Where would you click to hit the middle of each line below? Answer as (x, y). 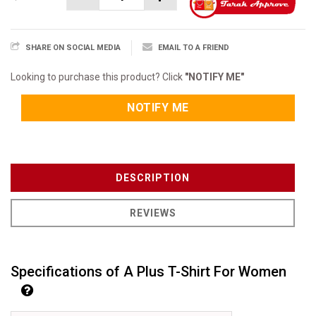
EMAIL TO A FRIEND (194, 48)
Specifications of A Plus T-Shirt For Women (148, 272)
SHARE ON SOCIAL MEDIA (73, 48)
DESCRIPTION (153, 178)
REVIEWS (153, 213)
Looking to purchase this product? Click (98, 77)
